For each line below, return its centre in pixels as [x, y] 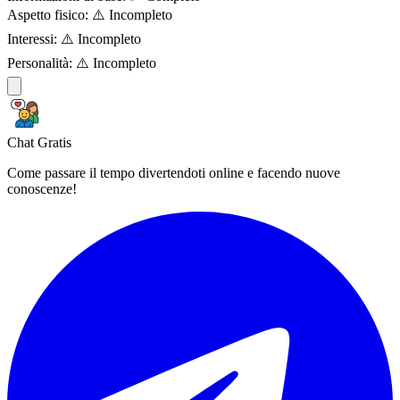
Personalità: [40, 62]
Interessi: [32, 38]
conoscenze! [42, 188]
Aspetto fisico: [48, 14]
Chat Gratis [39, 142]
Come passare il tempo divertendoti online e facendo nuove [174, 172]
